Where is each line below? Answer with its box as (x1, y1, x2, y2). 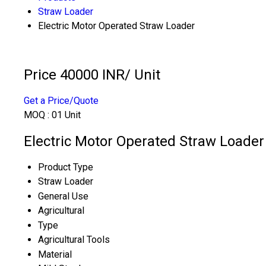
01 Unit (52, 109, 81, 121)
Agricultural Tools (38, 233, 110, 245)
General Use (38, 190, 88, 202)
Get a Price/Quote (24, 94, 99, 106)
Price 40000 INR (24, 66, 125, 83)
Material (38, 248, 72, 260)
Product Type (38, 161, 93, 173)
